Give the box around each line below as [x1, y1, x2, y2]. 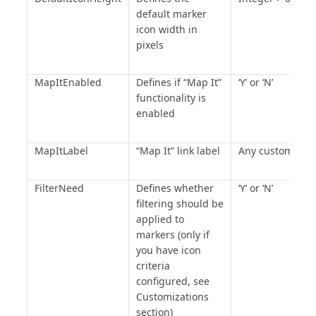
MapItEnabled [34, 75, 102, 89]
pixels [135, 38, 164, 51]
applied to [135, 212, 184, 226]
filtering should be [135, 197, 224, 210]
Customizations [135, 290, 209, 303]
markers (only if [135, 228, 209, 241]
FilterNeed [34, 181, 84, 195]
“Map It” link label [135, 144, 220, 157]
